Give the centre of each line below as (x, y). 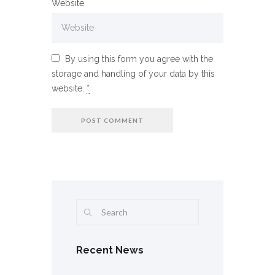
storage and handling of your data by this (133, 73)
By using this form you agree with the (139, 59)
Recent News (110, 250)
